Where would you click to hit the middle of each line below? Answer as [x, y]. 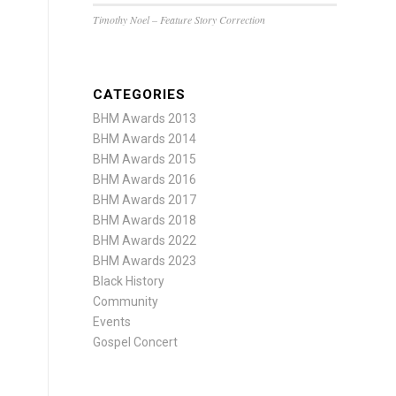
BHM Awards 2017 [145, 200]
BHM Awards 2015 [145, 159]
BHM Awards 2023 [145, 261]
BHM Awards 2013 [145, 118]
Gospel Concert [136, 342]
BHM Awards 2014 [145, 139]
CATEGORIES [140, 95]
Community [126, 301]
